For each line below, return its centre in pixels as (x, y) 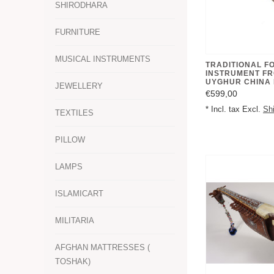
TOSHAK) (73, 262)
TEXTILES (74, 113)
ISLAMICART (79, 194)
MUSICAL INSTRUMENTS (103, 59)
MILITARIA (75, 221)
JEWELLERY (79, 86)
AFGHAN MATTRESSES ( (102, 248)
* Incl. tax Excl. (234, 109)
